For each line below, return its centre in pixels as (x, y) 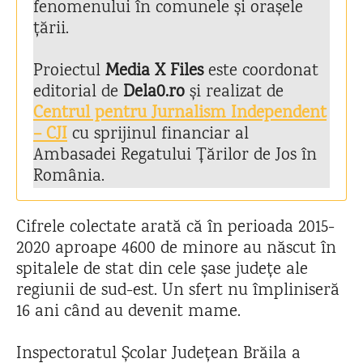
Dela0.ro (154, 93)
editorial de (78, 93)
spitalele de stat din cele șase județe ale (162, 270)
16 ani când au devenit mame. (131, 312)
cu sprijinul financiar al (158, 135)
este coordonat (261, 72)
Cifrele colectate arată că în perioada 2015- (175, 228)
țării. (53, 30)
